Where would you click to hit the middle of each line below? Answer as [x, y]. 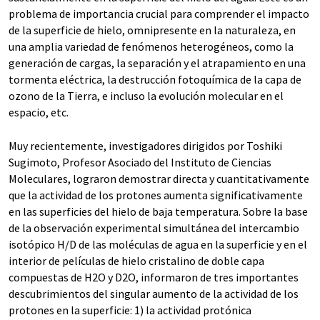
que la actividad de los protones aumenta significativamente [156, 195]
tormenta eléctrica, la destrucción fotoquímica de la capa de [155, 80]
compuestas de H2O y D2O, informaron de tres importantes [154, 277]
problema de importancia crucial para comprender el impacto [159, 14]
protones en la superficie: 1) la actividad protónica [130, 310]
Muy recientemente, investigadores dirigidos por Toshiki [145, 146]
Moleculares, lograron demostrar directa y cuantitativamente [159, 179]
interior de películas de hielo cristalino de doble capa [136, 261]
